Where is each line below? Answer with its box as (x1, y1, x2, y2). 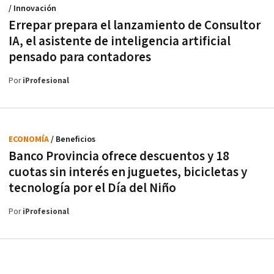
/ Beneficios (51, 134, 95, 146)
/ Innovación (9, 3, 56, 15)
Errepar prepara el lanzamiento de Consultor (9, 17, 261, 34)
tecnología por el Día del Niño (9, 180, 176, 197)
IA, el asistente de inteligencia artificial (9, 33, 231, 50)
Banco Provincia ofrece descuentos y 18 (9, 148, 229, 165)
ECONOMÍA (9, 134, 51, 146)
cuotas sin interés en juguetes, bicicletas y (9, 164, 247, 181)
